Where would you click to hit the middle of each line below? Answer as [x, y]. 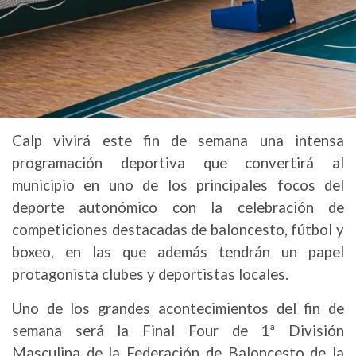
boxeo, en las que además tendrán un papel [178, 252]
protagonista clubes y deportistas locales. [150, 274]
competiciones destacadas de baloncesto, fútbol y [178, 230]
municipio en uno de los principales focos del [178, 185]
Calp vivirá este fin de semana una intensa [178, 141]
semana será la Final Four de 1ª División [178, 331]
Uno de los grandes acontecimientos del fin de [178, 308]
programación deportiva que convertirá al [178, 163]
